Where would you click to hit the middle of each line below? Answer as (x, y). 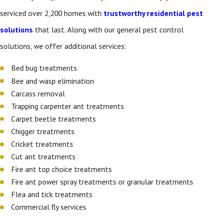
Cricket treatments (43, 144)
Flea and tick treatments (53, 194)
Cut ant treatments (45, 157)
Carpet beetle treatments (55, 118)
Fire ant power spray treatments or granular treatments (103, 182)
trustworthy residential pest (153, 13)
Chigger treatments (44, 131)
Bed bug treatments (45, 68)
